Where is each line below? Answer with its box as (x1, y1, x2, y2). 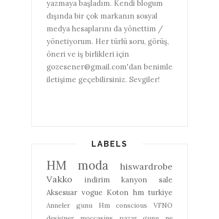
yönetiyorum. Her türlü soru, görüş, (46, 36, 169, 46)
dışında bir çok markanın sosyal (46, 11, 157, 21)
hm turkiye (132, 187, 173, 197)
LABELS (91, 139, 128, 149)
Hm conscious (98, 200, 148, 210)
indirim (84, 175, 110, 184)
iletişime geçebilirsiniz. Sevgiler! (46, 74, 160, 84)
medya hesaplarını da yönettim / (46, 23, 163, 33)
